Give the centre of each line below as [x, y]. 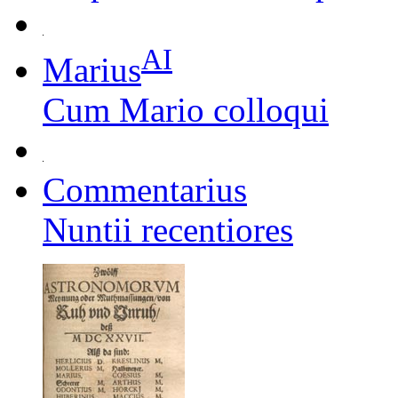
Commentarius [145, 190]
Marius [92, 70]
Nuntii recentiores [168, 230]
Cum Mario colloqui [186, 110]
